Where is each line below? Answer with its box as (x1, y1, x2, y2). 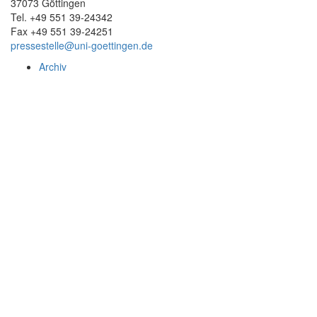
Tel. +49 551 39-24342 (11, 9, 113, 24)
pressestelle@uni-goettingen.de (11, 38, 153, 52)
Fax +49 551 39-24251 (11, 23, 113, 38)
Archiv (39, 59, 67, 74)
